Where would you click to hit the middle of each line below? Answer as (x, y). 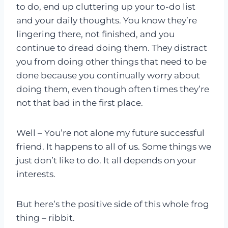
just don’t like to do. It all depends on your (106, 161)
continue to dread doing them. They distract (112, 48)
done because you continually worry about (108, 76)
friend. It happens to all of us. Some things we (114, 147)
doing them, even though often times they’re (113, 89)
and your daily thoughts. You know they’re (107, 21)
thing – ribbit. (46, 218)
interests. (36, 174)
